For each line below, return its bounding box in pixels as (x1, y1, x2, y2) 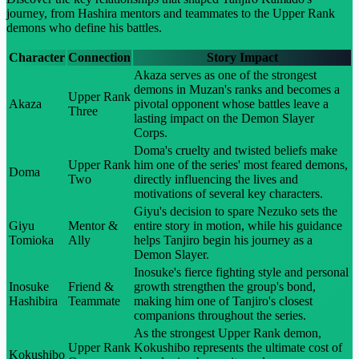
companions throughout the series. (134, 308, 306, 322)
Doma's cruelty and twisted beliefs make (134, 143, 337, 157)
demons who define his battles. (6, 20, 162, 34)
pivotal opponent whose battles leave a (134, 96, 329, 111)
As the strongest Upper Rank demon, (134, 325, 321, 340)
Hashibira (9, 293, 58, 308)
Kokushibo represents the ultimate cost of (134, 340, 342, 354)
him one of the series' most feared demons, (134, 157, 348, 171)
